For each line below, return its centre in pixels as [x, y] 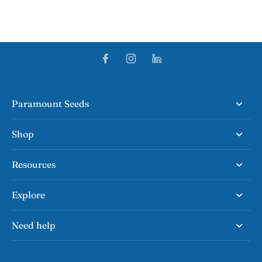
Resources [34, 164]
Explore [28, 195]
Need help [34, 225]
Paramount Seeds [50, 104]
